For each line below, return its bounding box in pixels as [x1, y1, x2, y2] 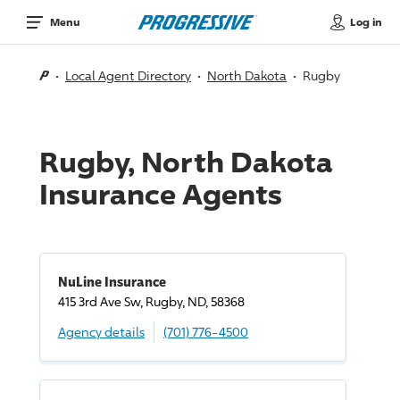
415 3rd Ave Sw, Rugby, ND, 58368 [58, 294, 245, 309]
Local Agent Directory [65, 68, 191, 83]
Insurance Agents [39, 176, 282, 211]
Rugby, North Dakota [39, 144, 333, 179]
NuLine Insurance [58, 272, 166, 290]
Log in [349, 14, 382, 29]
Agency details [58, 324, 145, 339]
